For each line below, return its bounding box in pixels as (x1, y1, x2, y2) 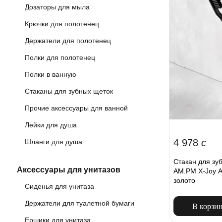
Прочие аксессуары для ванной (25, 104, 128, 112)
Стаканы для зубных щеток (25, 87, 113, 96)
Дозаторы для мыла (25, 3, 90, 11)
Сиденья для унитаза (25, 182, 94, 191)
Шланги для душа (25, 138, 82, 146)
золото (173, 176, 195, 185)
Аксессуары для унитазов (17, 166, 120, 174)
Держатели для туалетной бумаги (25, 199, 134, 208)
